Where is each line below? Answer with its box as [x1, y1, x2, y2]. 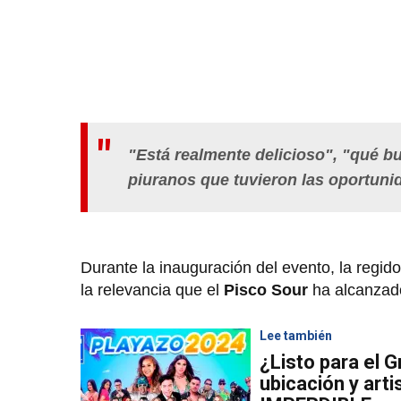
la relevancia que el [81, 280, 224, 299]
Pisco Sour [224, 280, 312, 299]
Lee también [260, 328, 332, 343]
